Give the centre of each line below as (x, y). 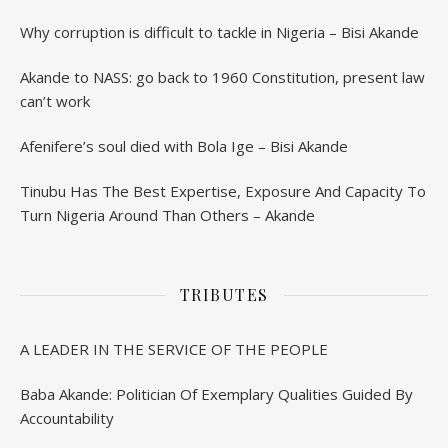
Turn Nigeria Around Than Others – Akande (167, 215)
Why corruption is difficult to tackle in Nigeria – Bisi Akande (219, 32)
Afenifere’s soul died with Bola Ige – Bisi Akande (184, 146)
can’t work (55, 101)
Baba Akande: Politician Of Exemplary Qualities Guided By (216, 394)
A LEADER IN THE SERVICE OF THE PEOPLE (174, 349)
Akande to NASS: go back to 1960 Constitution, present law (222, 77)
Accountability (67, 418)
